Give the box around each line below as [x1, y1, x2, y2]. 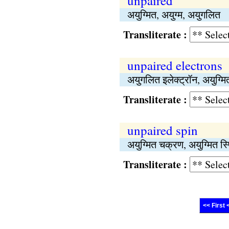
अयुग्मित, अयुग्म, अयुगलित [127, 8, 220, 21]
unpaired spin [127, 122, 198, 139]
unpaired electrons [127, 57, 222, 74]
